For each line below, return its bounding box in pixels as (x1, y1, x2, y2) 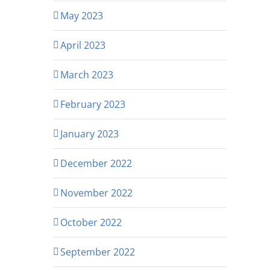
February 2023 (60, 97, 125, 111)
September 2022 (60, 245, 135, 259)
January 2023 (60, 127, 119, 140)
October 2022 (60, 215, 122, 229)
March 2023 (60, 67, 113, 81)
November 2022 (60, 186, 133, 199)
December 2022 (60, 156, 132, 170)
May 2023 (60, 8, 103, 22)
